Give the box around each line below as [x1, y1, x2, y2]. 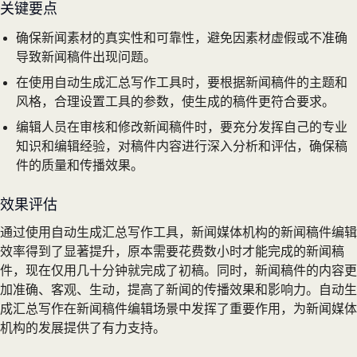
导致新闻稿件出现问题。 [16, 49, 156, 64]
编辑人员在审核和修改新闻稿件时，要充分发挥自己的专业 [16, 120, 347, 134]
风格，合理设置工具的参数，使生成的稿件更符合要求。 [16, 94, 335, 108]
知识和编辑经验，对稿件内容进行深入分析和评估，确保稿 [16, 139, 347, 153]
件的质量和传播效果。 [16, 158, 143, 172]
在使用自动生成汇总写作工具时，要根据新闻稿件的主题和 [16, 75, 347, 89]
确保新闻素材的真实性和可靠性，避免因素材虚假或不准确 [16, 30, 347, 45]
